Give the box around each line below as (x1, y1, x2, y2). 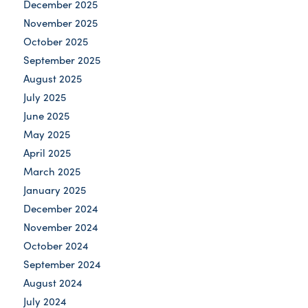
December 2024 (23, 201, 98, 215)
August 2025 (23, 71, 82, 85)
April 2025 (23, 146, 71, 159)
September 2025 (23, 53, 100, 67)
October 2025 (23, 34, 88, 48)
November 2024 (23, 220, 98, 234)
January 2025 (23, 183, 86, 197)
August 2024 (23, 276, 82, 289)
